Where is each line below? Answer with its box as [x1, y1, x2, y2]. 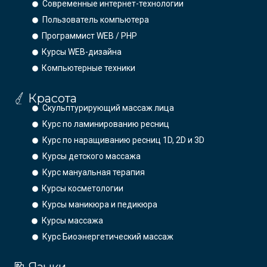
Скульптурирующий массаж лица [42, 103, 174, 113]
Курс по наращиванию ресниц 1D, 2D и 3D [42, 135, 205, 145]
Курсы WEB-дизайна [42, 47, 122, 57]
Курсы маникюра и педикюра [42, 200, 157, 210]
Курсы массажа [41, 216, 103, 226]
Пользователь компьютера [42, 15, 149, 25]
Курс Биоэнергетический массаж [42, 232, 173, 242]
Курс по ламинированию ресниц [42, 119, 169, 129]
